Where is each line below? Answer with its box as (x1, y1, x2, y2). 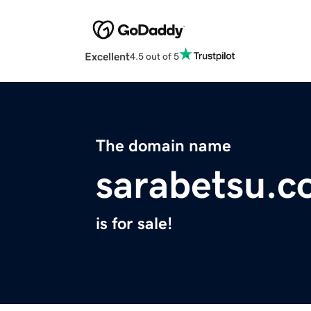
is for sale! (96, 215, 172, 233)
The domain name (96, 137, 231, 155)
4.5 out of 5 (130, 51, 179, 61)
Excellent (85, 51, 130, 62)
